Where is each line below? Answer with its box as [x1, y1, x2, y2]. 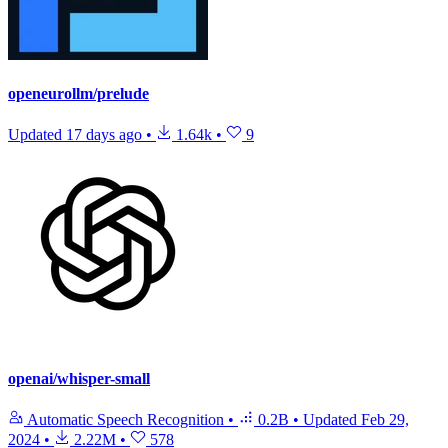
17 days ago [66, 126, 142, 144]
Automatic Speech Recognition [24, 410, 228, 428]
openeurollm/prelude [8, 85, 149, 103]
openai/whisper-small [8, 369, 150, 387]
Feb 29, [361, 410, 409, 428]
